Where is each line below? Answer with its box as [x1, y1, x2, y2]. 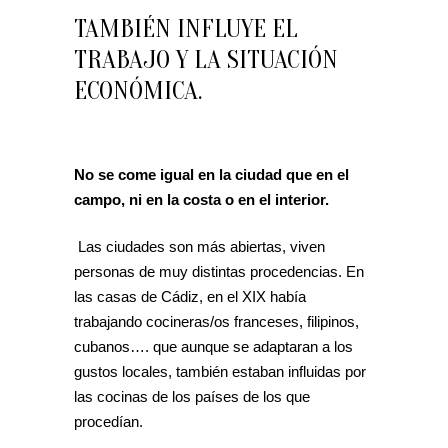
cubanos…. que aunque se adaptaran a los [74, 337, 353, 355]
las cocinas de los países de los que [74, 387, 310, 405]
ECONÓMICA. [74, 75, 202, 106]
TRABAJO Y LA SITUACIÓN [74, 44, 338, 75]
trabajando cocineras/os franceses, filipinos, [74, 312, 359, 330]
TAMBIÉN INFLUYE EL [74, 13, 298, 44]
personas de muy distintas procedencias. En [74, 262, 364, 280]
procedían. [74, 412, 143, 430]
